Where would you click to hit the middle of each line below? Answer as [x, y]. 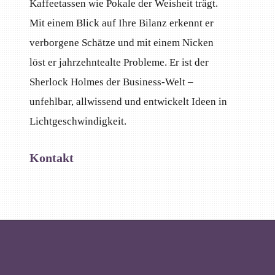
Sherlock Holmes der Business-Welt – [112, 82]
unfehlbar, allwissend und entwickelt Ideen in [129, 101]
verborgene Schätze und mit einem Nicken [122, 42]
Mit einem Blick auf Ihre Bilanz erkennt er [122, 23]
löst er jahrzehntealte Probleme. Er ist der [119, 62]
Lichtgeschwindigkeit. [78, 121]
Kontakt [52, 158]
